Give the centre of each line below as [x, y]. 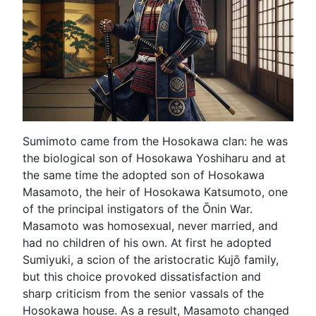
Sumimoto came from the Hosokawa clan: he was [155, 141]
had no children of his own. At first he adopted [147, 242]
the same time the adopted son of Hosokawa [144, 175]
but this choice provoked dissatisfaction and [142, 276]
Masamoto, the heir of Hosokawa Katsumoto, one [155, 192]
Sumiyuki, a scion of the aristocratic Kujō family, [151, 259]
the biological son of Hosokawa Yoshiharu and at [154, 158]
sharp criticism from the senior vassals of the [143, 293]
